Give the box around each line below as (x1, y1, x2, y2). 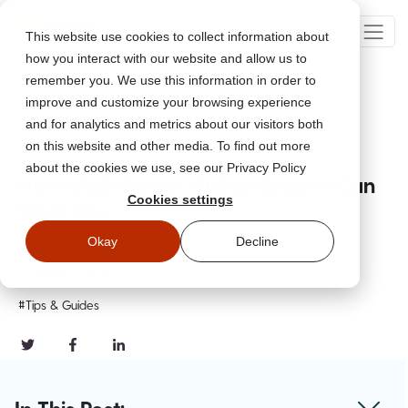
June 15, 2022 (70, 264, 142, 280)
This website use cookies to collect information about (25, 29, 329, 44)
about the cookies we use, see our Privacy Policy (25, 160, 306, 175)
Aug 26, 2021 (18, 245, 86, 261)
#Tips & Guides (18, 296, 99, 312)
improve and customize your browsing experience (25, 95, 311, 109)
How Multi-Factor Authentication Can (18, 170, 375, 198)
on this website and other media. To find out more (25, 138, 311, 153)
